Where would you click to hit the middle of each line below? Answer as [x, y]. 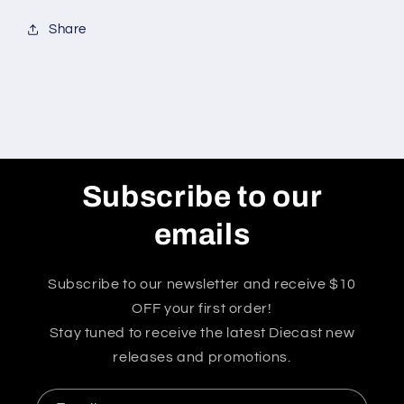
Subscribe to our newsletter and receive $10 [202, 284]
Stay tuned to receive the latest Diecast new [202, 332]
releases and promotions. [202, 357]
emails [202, 234]
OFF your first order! [202, 308]
